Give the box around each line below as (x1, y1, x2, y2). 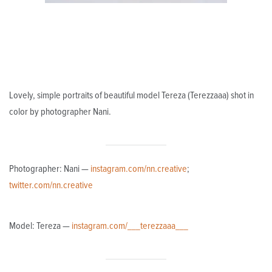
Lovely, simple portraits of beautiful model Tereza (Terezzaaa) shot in (9, 90, 254, 101)
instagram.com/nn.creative (90, 164, 187, 174)
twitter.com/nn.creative (9, 180, 93, 191)
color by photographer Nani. (9, 107, 111, 117)
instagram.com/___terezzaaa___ (72, 221, 188, 231)
